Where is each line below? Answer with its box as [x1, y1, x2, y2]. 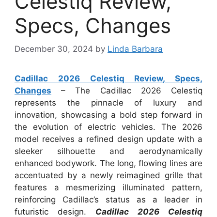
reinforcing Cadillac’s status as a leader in [15, 195, 202, 205]
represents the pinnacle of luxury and [15, 98, 202, 108]
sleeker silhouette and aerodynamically [15, 146, 202, 156]
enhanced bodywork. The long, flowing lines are [15, 158, 202, 169]
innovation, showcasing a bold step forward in [15, 110, 202, 120]
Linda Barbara [108, 44, 163, 54]
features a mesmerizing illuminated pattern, [15, 183, 202, 193]
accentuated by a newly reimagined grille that [15, 170, 202, 181]
